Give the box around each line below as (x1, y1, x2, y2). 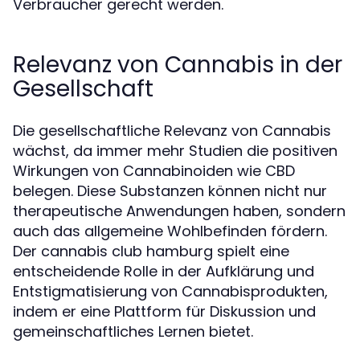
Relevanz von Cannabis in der (13, 49, 342, 80)
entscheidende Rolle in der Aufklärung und (13, 261, 314, 281)
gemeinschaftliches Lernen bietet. (13, 321, 253, 342)
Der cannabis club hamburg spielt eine (13, 241, 289, 261)
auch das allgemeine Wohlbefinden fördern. (13, 221, 327, 241)
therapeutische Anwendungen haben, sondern (13, 201, 346, 221)
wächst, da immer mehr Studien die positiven (13, 141, 337, 161)
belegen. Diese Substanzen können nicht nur (13, 181, 327, 201)
